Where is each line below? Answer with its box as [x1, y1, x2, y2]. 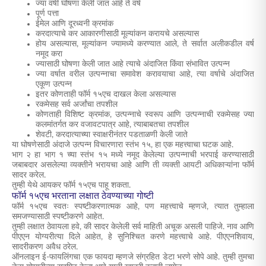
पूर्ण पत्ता [36, 9, 59, 18]
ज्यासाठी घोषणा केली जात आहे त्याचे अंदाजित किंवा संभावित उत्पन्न [36, 60, 230, 68]
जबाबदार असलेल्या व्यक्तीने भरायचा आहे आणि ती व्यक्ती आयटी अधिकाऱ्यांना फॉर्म [12, 161, 254, 169]
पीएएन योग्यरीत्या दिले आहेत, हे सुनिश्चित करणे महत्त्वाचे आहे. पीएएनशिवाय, [12, 233, 254, 241]
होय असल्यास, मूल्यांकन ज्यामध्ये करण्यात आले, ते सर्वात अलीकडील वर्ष [36, 40, 254, 48]
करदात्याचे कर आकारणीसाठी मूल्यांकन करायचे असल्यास [36, 30, 199, 38]
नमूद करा [36, 50, 62, 58]
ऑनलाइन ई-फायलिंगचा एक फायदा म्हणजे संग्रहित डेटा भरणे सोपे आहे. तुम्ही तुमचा [12, 253, 254, 261]
